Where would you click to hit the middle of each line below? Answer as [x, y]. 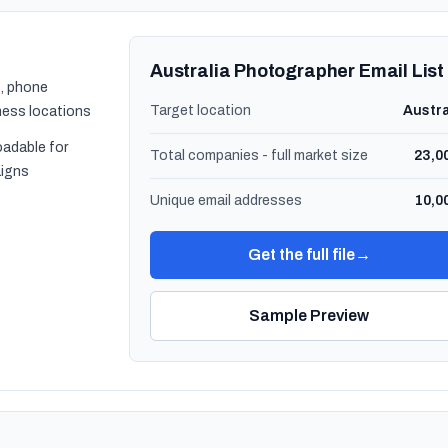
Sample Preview [309, 315]
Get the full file [301, 254]
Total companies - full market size [259, 155]
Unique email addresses [226, 200]
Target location [200, 110]
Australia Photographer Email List [297, 71]
